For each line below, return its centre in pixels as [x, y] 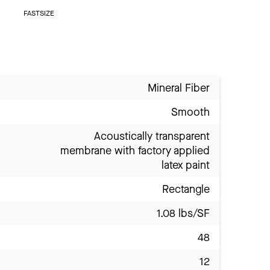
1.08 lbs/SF [183, 214]
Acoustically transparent [152, 137]
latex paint [186, 165]
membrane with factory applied [135, 151]
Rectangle [186, 190]
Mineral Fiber [179, 88]
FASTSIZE [39, 14]
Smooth [190, 112]
